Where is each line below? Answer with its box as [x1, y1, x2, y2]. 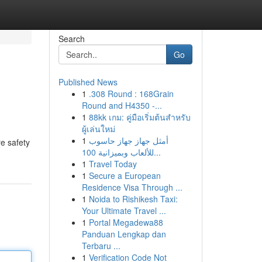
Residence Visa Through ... [81, 181, 182, 193]
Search [58, 33, 85, 44]
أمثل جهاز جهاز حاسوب [88, 135, 168, 146]
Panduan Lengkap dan [81, 228, 166, 240]
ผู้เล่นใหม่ [81, 123, 115, 135]
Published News [58, 76, 118, 88]
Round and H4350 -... [81, 99, 162, 111]
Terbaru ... [81, 240, 120, 251]
